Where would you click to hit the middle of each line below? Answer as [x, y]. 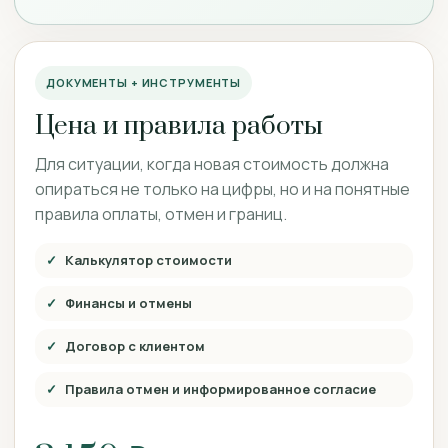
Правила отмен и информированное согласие [220, 389]
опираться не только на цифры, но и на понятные [222, 189]
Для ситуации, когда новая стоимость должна [212, 164]
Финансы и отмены [128, 303]
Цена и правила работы [179, 126]
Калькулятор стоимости [148, 260]
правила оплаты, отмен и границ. [161, 214]
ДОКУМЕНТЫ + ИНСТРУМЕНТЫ [144, 82]
